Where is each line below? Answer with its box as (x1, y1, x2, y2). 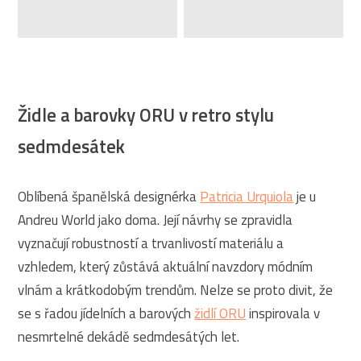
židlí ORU (194, 303, 247, 325)
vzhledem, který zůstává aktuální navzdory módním (18, 256, 313, 278)
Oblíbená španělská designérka (18, 186, 201, 208)
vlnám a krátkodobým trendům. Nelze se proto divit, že (18, 280, 334, 301)
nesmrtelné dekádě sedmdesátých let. (18, 326, 240, 348)
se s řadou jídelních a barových (18, 303, 195, 325)
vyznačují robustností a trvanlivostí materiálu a (18, 233, 284, 255)
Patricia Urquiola (200, 186, 294, 208)
